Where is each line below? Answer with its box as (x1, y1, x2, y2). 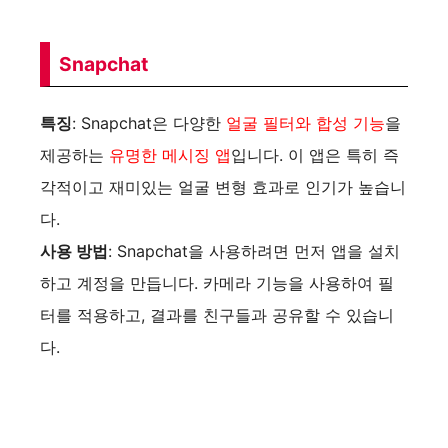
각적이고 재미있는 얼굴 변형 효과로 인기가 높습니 (40, 177, 406, 198)
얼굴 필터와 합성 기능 (226, 113, 385, 134)
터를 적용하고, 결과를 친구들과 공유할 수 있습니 (40, 305, 394, 326)
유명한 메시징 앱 (109, 145, 231, 166)
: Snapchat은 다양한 (72, 113, 226, 134)
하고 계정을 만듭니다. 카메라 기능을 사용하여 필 (40, 273, 394, 294)
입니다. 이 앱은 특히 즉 (231, 145, 399, 166)
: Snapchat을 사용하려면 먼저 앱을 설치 (108, 241, 400, 262)
